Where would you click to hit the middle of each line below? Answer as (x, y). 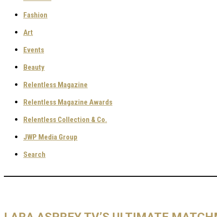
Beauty (34, 67)
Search (34, 155)
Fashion (35, 15)
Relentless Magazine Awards (68, 102)
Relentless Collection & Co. (65, 120)
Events (34, 50)
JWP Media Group (50, 137)
